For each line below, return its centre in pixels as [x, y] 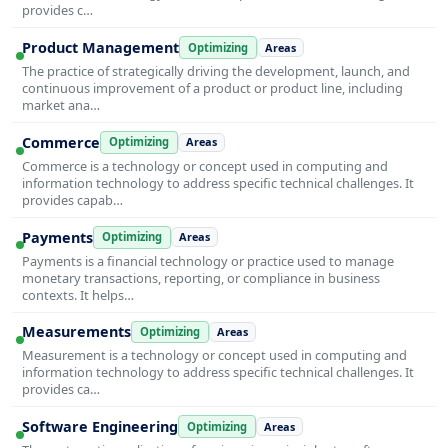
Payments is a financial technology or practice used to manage [208, 260]
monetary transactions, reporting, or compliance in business [201, 277]
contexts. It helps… [78, 294]
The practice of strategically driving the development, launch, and [216, 70]
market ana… [61, 104]
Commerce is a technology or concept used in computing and [205, 165]
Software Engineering [100, 427]
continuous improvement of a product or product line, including [212, 87]
